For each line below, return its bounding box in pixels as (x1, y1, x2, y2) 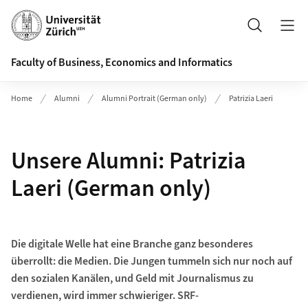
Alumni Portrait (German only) (102, 93, 207, 104)
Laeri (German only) (11, 172, 211, 206)
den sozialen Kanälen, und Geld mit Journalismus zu (10, 271, 254, 286)
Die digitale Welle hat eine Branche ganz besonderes (10, 236, 253, 252)
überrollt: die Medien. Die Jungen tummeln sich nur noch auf (10, 254, 292, 269)
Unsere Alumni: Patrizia (11, 144, 246, 178)
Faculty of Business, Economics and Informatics (11, 55, 232, 70)
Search (271, 24, 303, 40)
